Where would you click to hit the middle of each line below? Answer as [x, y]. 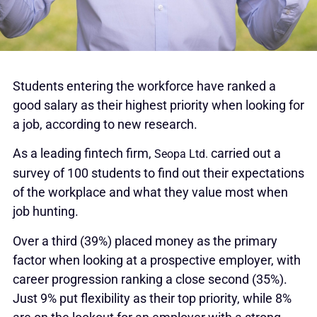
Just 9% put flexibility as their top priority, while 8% [152, 298]
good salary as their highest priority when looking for [158, 105]
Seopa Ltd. [182, 154]
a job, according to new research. [105, 124]
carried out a [246, 154]
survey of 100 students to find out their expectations [158, 173]
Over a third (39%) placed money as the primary [145, 241]
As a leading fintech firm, [83, 154]
